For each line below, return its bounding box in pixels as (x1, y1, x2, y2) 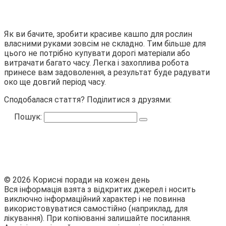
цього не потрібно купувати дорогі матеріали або (4, 48, 190, 58)
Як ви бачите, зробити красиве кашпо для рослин (4, 29, 192, 39)
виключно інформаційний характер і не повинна (4, 194, 185, 204)
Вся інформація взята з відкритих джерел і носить (4, 184, 196, 194)
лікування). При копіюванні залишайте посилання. (4, 213, 191, 223)
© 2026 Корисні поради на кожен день (4, 175, 150, 185)
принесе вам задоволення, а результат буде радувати (4, 67, 210, 77)
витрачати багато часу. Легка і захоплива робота (4, 58, 189, 68)
